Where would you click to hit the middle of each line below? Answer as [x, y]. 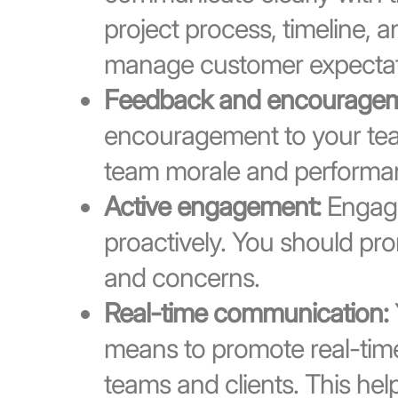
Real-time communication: [246, 312]
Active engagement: [212, 206]
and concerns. [181, 277]
